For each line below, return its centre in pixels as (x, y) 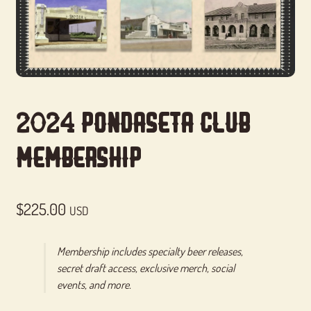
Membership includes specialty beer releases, (150, 251)
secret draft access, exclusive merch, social (145, 268)
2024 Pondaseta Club (133, 123)
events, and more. (94, 284)
